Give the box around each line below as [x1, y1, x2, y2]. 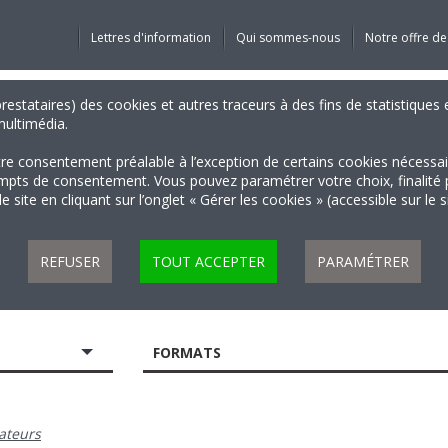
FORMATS [153, 343, 222, 362]
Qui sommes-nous [235, 29, 340, 46]
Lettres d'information [90, 29, 211, 46]
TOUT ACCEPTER [151, 252, 265, 271]
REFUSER [39, 252, 100, 271]
